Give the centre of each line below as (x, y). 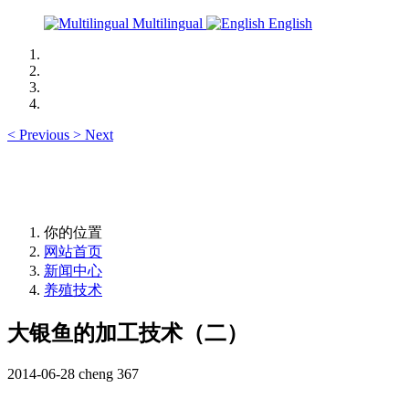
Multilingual (168, 23)
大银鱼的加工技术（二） (128, 333)
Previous (44, 135)
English (288, 23)
